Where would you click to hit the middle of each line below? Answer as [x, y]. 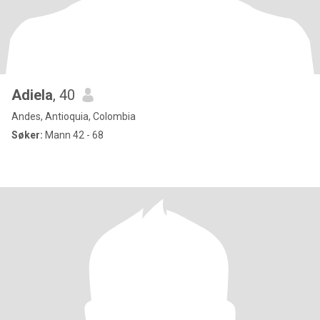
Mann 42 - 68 [73, 135]
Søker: [27, 135]
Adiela [32, 95]
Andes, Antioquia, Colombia [74, 116]
